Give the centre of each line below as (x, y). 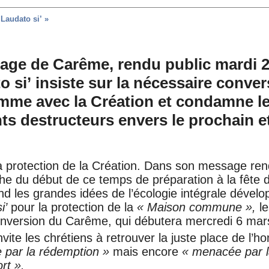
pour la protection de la (74, 207)
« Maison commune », (197, 207)
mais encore (146, 251)
